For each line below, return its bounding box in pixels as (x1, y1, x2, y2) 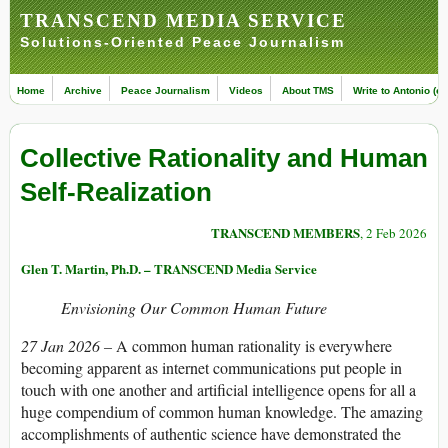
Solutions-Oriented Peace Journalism (20, 34, 345, 50)
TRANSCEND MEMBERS (211, 223, 360, 243)
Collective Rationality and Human (20, 143, 428, 174)
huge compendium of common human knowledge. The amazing (21, 401, 423, 423)
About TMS (282, 85, 334, 96)
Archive (64, 85, 102, 96)
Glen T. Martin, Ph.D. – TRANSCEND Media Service (21, 259, 317, 279)
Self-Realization (20, 177, 212, 208)
